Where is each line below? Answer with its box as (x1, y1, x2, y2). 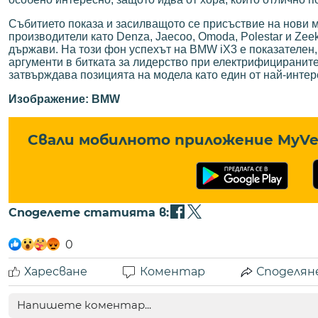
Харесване (24, 265, 87, 279)
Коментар (140, 265, 205, 279)
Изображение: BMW (9, 93, 120, 106)
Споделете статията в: (9, 206, 169, 220)
